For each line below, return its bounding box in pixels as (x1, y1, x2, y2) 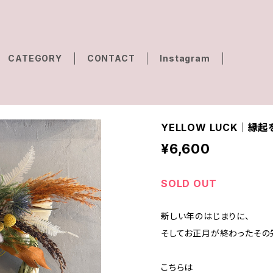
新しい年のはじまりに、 (161, 211, 250, 222)
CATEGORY (8, 53, 62, 64)
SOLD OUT (161, 177, 217, 190)
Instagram (160, 53, 210, 64)
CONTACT (87, 53, 135, 64)
